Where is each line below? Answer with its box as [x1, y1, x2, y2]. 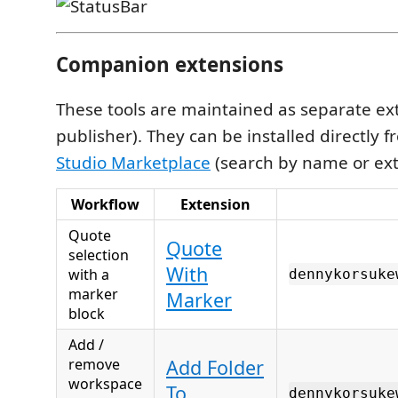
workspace [68, 373, 142, 394]
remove [68, 354, 120, 374]
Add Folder [166, 354, 264, 380]
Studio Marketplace [56, 150, 211, 174]
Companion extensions [56, 51, 283, 79]
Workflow [71, 194, 139, 214]
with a [68, 264, 109, 284]
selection [68, 244, 129, 265]
